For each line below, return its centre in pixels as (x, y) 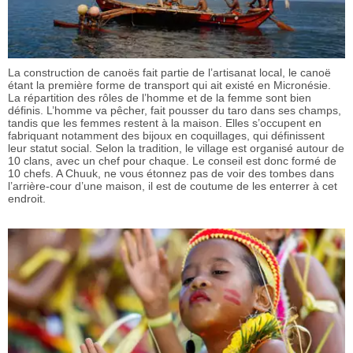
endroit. (28, 199)
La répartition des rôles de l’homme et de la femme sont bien (160, 98)
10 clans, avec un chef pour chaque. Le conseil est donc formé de (172, 161)
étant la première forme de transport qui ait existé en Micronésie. (169, 85)
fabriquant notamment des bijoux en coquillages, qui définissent (166, 136)
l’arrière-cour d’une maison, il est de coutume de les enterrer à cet (173, 186)
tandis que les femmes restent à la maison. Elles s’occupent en (165, 123)
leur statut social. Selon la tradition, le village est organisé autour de (176, 149)
